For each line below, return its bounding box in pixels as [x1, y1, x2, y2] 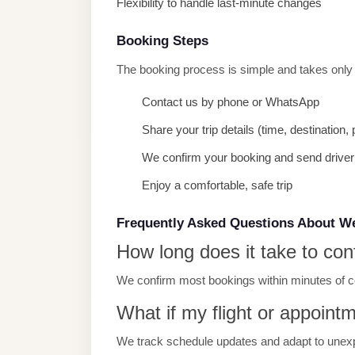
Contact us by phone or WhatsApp [142, 95, 319, 109]
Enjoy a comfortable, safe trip [142, 178, 292, 192]
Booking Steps [116, 33, 208, 48]
